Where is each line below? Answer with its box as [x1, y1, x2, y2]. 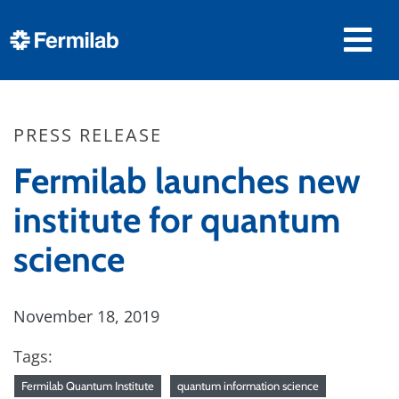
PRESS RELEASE [13, 123, 162, 147]
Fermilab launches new [13, 159, 361, 202]
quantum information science [177, 379, 319, 393]
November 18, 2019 [13, 305, 159, 327]
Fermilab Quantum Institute [21, 379, 154, 393]
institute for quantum [13, 199, 340, 241]
